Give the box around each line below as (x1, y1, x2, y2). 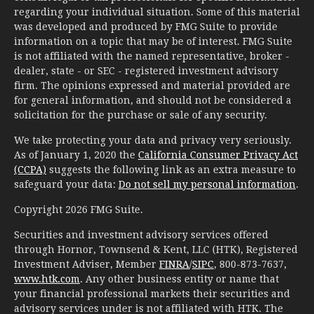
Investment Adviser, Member (14, 259, 159, 270)
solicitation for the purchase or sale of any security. (14, 109, 267, 121)
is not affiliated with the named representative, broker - (14, 50, 289, 62)
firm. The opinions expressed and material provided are (14, 80, 290, 91)
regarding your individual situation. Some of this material (14, 6, 300, 18)
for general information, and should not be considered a (14, 95, 292, 106)
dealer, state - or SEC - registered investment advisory (14, 65, 278, 76)
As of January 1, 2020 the (14, 149, 138, 161)
